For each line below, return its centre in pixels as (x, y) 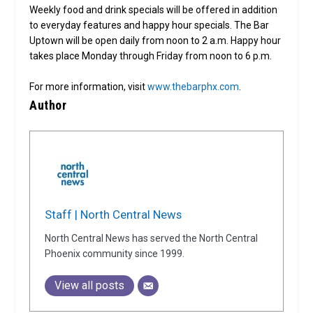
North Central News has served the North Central (152, 238)
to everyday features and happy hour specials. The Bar (150, 25)
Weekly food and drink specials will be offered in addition (154, 9)
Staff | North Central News (114, 214)
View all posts (90, 285)
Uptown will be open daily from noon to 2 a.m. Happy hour (155, 40)
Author (48, 105)
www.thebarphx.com (194, 87)
